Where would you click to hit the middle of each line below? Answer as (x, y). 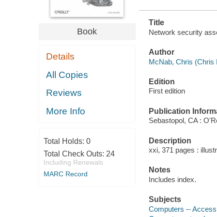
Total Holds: (65, 141)
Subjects (165, 200)
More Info (66, 111)
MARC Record (65, 174)
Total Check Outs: (75, 154)
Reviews (64, 93)
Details (61, 57)
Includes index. (172, 179)
